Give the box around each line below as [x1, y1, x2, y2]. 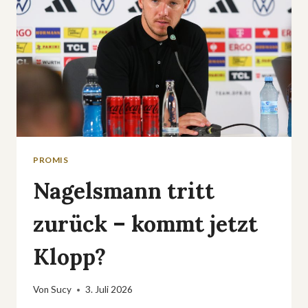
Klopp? [33, 242, 106, 271]
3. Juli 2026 [85, 284, 133, 296]
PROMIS [33, 154, 69, 165]
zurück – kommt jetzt [33, 209, 258, 238]
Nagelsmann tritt [33, 176, 214, 205]
